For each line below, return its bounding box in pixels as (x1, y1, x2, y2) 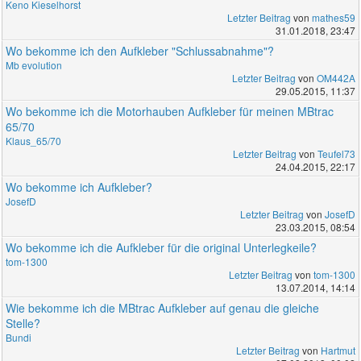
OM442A (316, 71, 355, 85)
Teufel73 (317, 147, 355, 161)
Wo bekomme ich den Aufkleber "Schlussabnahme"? (6, 43, 275, 60)
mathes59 (311, 10, 355, 25)
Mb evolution (6, 58, 63, 73)
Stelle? (6, 315, 41, 332)
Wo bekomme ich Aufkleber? (6, 179, 153, 196)
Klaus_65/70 (6, 134, 62, 148)
